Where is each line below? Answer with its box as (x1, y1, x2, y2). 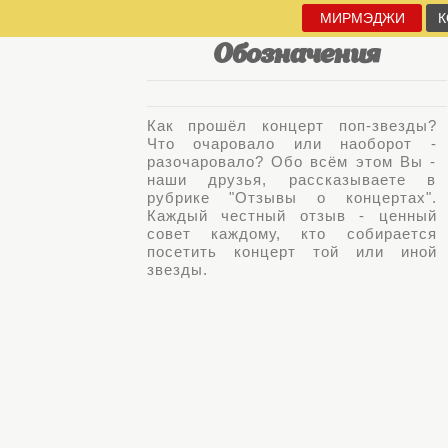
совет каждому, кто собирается (146, 225, 437, 242)
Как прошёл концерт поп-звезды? (146, 117, 437, 134)
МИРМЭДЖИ (319, 10, 405, 26)
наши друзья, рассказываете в (146, 171, 437, 188)
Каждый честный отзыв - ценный (146, 207, 437, 224)
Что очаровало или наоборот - (146, 135, 437, 152)
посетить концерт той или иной (146, 243, 437, 260)
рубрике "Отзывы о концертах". (146, 189, 437, 206)
